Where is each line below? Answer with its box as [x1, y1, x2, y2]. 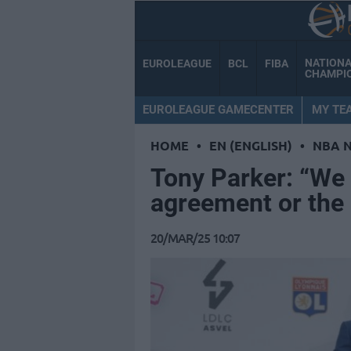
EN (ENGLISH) [209, 137, 292, 154]
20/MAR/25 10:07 [150, 229, 240, 247]
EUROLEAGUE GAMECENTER [143, 102, 294, 117]
